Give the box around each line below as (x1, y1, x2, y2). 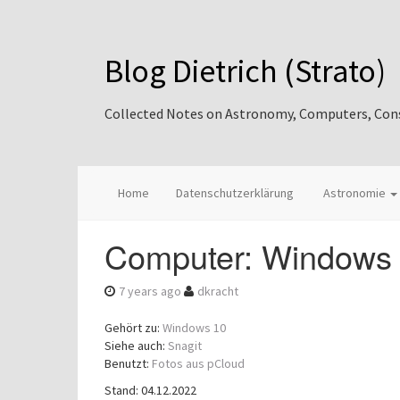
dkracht (197, 283, 238, 299)
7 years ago (119, 283, 181, 299)
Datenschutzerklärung (176, 185, 294, 201)
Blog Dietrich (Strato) (104, 51, 386, 91)
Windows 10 (162, 320, 226, 336)
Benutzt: (104, 355, 152, 371)
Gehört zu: (104, 320, 162, 336)
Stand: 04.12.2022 (104, 382, 196, 398)
